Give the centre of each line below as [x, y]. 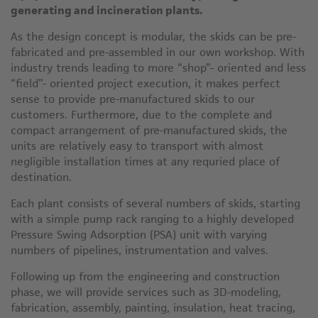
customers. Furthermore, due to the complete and [141, 115]
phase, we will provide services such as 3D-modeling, [146, 292]
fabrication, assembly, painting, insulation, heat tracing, [153, 308]
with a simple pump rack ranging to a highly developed [152, 219]
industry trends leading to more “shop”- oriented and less [158, 68]
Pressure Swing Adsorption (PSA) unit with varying [139, 235]
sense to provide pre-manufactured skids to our [133, 99]
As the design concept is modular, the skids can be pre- [153, 37]
